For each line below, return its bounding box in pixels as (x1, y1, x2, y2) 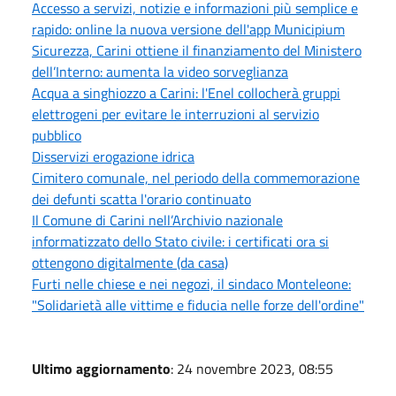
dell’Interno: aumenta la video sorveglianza (32, 61, 288, 82)
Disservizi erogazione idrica (32, 146, 194, 167)
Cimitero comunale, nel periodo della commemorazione (32, 167, 360, 188)
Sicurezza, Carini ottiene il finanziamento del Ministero (32, 40, 362, 61)
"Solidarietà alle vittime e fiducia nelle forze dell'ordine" (32, 294, 364, 316)
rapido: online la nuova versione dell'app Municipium (32, 19, 345, 40)
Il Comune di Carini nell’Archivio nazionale (32, 209, 283, 231)
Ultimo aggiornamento (32, 358, 171, 379)
